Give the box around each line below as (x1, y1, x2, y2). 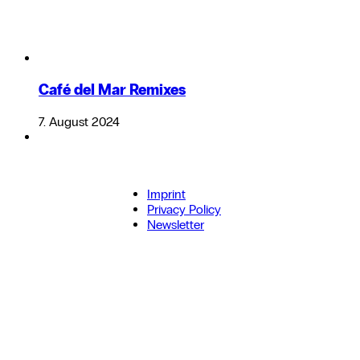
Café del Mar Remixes (39, 80, 186, 100)
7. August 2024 (39, 114, 120, 130)
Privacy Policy (147, 202, 221, 218)
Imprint (147, 186, 186, 202)
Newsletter (147, 217, 204, 233)
